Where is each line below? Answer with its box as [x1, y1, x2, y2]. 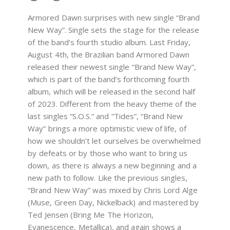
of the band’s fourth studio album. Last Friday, [28, 36, 191, 47]
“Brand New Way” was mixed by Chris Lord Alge [28, 184, 198, 195]
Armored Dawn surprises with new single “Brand [28, 12, 200, 23]
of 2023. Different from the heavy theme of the [28, 98, 197, 109]
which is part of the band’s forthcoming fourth [28, 73, 190, 84]
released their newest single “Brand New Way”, [28, 61, 197, 72]
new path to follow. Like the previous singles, [28, 172, 188, 183]
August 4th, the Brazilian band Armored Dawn [28, 49, 190, 60]
